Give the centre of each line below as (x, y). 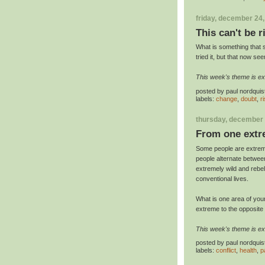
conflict (226, 251)
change (227, 99)
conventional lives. (222, 178)
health (248, 251)
